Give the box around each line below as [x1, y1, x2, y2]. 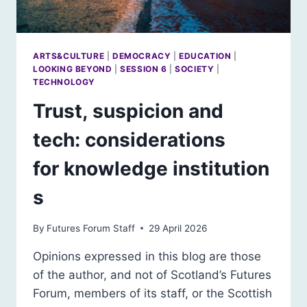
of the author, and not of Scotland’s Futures [33, 267, 271, 282]
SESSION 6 [120, 64, 167, 75]
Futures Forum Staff [47, 222, 136, 234]
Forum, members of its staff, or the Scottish [33, 286, 272, 300]
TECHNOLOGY [33, 77, 95, 88]
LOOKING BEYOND [33, 64, 112, 75]
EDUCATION [179, 51, 232, 62]
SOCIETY [175, 64, 214, 75]
